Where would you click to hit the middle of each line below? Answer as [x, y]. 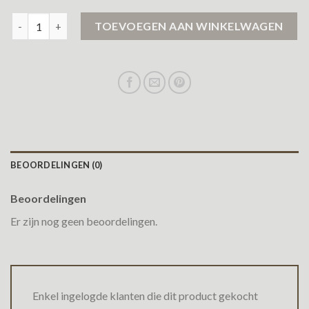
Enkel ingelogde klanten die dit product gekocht [145, 295]
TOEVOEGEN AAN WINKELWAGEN [189, 26]
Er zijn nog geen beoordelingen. [84, 221]
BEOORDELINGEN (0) [57, 165]
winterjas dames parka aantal [80, 20]
